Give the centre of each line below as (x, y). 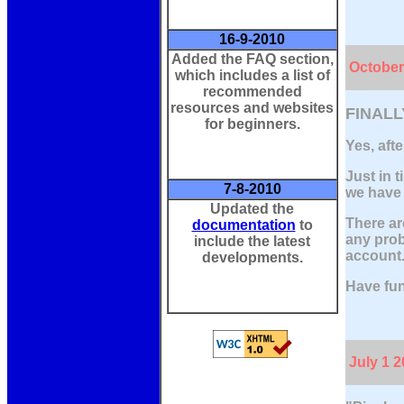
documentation (243, 225)
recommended (252, 92)
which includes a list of (252, 75)
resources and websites (252, 108)
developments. (252, 257)
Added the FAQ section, (252, 59)
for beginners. (252, 124)
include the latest (252, 241)
